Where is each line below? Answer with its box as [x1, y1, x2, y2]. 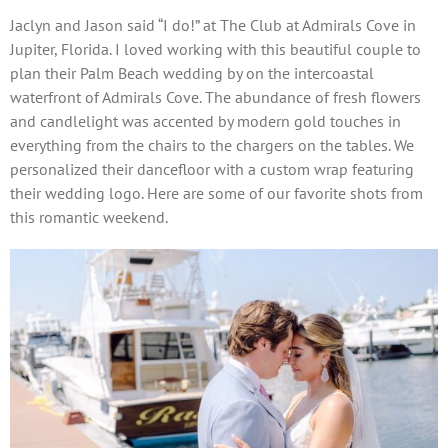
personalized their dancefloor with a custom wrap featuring [10, 159, 414, 180]
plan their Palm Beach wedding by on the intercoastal [10, 63, 374, 84]
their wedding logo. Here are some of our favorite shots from [10, 183, 423, 204]
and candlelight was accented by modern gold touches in [10, 111, 401, 132]
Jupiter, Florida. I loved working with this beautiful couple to [10, 39, 421, 60]
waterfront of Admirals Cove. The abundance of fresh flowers [10, 87, 421, 108]
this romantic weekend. [10, 207, 168, 228]
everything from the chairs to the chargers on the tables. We [10, 135, 414, 156]
